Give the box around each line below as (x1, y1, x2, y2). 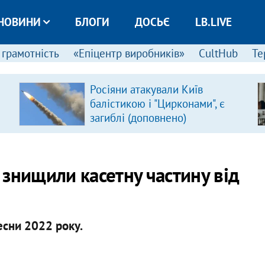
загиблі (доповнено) (89, 111, 186, 125)
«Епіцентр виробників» (73, 46, 185, 60)
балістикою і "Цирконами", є (89, 96, 225, 111)
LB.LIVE (195, 15, 232, 29)
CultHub (198, 46, 238, 60)
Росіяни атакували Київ (89, 82, 203, 96)
